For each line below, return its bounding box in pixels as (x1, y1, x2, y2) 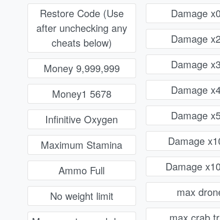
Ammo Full (58, 163, 105, 178)
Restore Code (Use (39, 6, 124, 21)
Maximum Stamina (41, 137, 123, 152)
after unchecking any (36, 21, 127, 35)
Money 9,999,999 (43, 61, 120, 76)
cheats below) (51, 35, 112, 50)
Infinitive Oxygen (45, 112, 118, 127)
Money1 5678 (52, 86, 111, 101)
